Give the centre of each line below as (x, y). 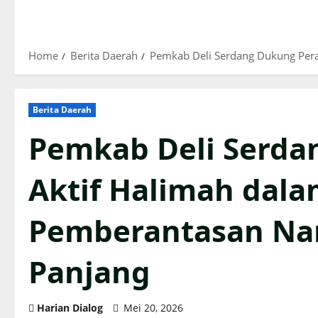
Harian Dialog (70, 308)
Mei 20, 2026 (153, 308)
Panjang (89, 272)
